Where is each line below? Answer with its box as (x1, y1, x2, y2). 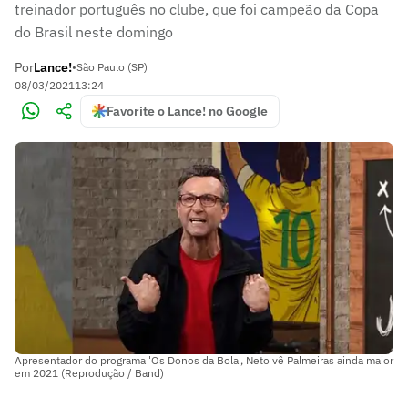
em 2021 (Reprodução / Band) (15, 365, 164, 380)
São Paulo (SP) (76, 60, 148, 74)
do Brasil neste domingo (15, 23, 173, 41)
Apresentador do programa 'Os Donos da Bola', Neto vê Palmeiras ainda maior (15, 352, 393, 367)
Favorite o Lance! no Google (107, 103, 268, 119)
